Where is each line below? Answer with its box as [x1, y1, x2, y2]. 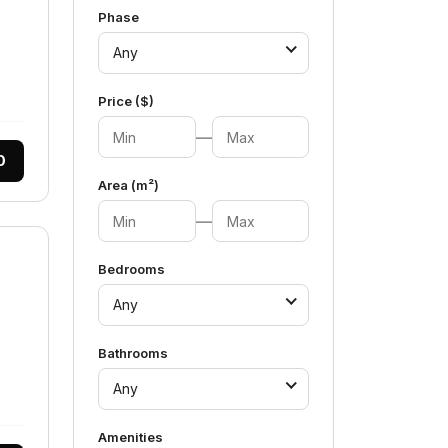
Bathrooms [98, 345, 168, 361]
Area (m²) [98, 177, 159, 193]
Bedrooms [98, 261, 165, 277]
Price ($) [98, 93, 154, 109]
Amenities [98, 429, 163, 445]
